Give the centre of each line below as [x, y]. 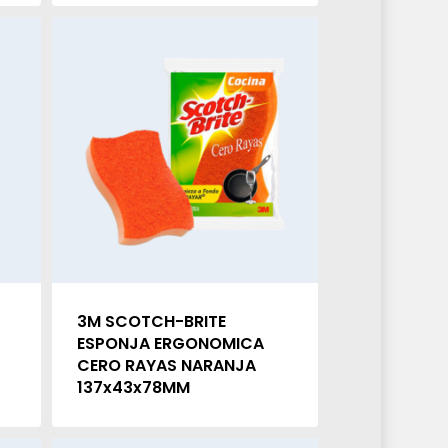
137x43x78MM [133, 388]
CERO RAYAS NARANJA [166, 366]
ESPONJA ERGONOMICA [170, 344]
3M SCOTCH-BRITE [151, 322]
